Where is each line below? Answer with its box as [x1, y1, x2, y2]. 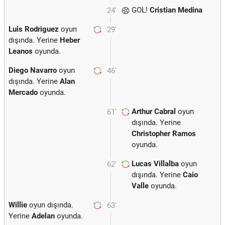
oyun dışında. [27, 200, 73, 209]
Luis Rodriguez [9, 25, 59, 34]
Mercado [9, 88, 38, 97]
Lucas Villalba [132, 159, 179, 168]
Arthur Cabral [132, 107, 176, 116]
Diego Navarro [9, 66, 57, 75]
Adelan [32, 211, 55, 220]
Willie [9, 200, 27, 209]
